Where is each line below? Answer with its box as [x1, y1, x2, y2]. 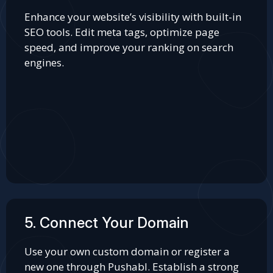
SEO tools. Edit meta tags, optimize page [24, 25, 219, 39]
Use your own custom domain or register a [24, 244, 230, 258]
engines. [24, 55, 64, 69]
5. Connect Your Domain [24, 214, 189, 232]
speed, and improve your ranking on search [24, 40, 233, 54]
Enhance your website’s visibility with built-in [24, 10, 241, 24]
